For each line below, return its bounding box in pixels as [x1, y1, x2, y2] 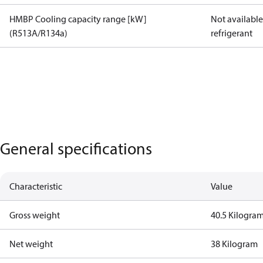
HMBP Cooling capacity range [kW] [9, 13, 147, 25]
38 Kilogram [211, 238, 258, 249]
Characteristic [9, 180, 62, 192]
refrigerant [211, 27, 253, 39]
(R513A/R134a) [9, 27, 68, 39]
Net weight [9, 238, 53, 249]
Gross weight [9, 209, 60, 221]
